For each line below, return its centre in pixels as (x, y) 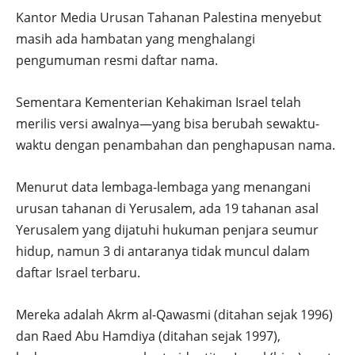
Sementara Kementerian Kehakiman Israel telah (158, 103)
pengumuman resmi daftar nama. (117, 61)
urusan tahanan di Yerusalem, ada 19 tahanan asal (167, 209)
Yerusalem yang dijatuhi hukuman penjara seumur (167, 230)
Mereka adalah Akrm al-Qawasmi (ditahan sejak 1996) (174, 315)
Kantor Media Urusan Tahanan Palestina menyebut (169, 18)
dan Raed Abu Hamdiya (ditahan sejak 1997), (148, 336)
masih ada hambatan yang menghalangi (136, 39)
